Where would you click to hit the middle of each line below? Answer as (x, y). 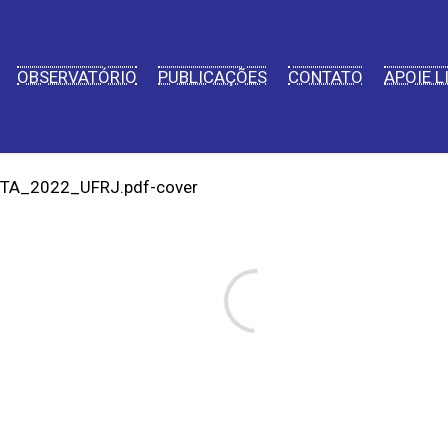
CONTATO (325, 76)
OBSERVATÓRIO (77, 76)
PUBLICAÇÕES (212, 76)
